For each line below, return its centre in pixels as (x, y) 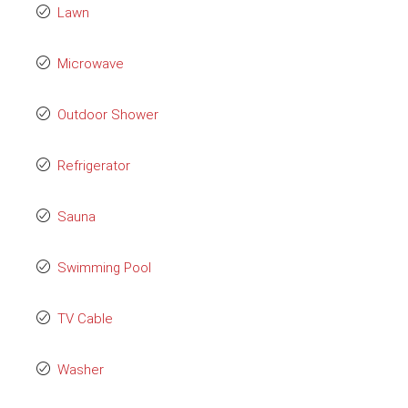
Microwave (91, 64)
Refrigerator (94, 166)
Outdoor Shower (108, 115)
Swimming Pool (104, 268)
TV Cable (85, 319)
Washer (81, 370)
